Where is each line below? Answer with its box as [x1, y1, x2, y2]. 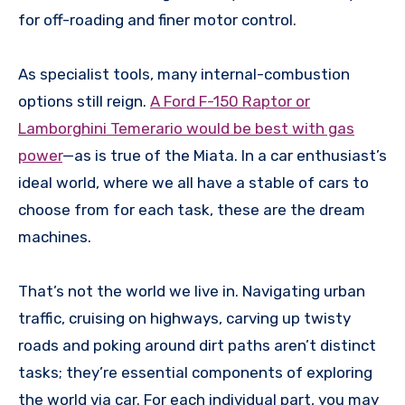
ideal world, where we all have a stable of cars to [18, 173, 369, 192]
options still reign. [18, 91, 150, 110]
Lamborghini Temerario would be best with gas [18, 118, 354, 137]
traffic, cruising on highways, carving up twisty [18, 308, 351, 327]
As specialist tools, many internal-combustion [18, 64, 350, 83]
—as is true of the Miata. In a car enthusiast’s [62, 146, 387, 165]
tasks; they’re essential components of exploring [18, 363, 372, 381]
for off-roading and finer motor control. [18, 10, 300, 29]
